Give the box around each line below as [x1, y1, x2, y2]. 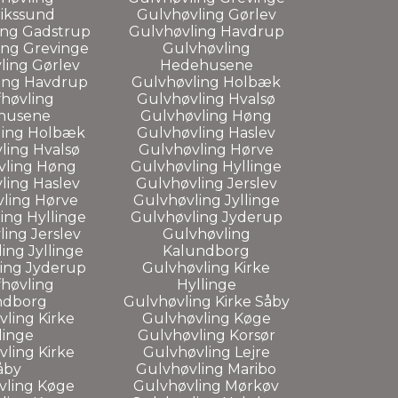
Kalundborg [163, 242, 250, 259]
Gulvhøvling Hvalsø [137, 90, 275, 107]
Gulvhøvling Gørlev [136, 5, 276, 23]
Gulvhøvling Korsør [137, 326, 275, 344]
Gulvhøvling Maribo [136, 360, 276, 378]
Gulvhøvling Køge [141, 309, 271, 327]
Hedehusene [159, 56, 253, 74]
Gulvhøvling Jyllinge [132, 191, 280, 209]
